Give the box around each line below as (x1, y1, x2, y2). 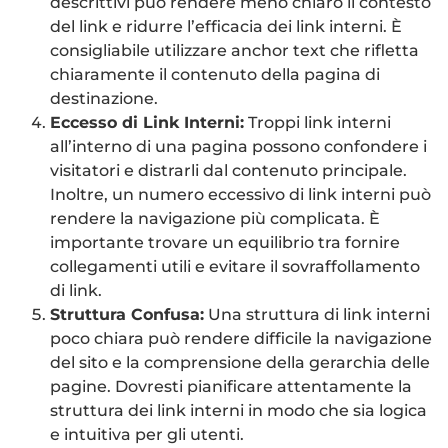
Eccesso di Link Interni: (50, 113, 244, 133)
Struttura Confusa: (50, 305, 204, 325)
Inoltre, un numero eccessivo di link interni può (50, 185, 431, 205)
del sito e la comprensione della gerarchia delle (50, 353, 430, 373)
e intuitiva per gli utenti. (50, 425, 244, 445)
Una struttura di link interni (204, 305, 430, 325)
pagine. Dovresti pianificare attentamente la (50, 377, 412, 397)
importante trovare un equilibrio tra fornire (50, 233, 400, 253)
